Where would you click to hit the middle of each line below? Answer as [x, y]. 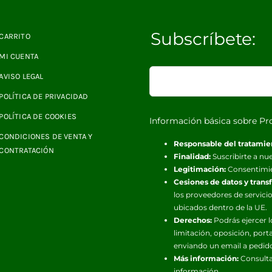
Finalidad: [192, 156]
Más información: [206, 258]
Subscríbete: [203, 39]
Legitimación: [200, 169]
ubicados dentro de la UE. [221, 207]
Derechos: [193, 220]
